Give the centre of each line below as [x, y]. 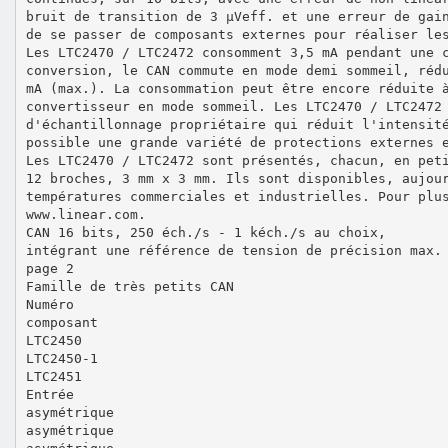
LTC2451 [53, 376]
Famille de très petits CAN [129, 286]
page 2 [49, 268]
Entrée [49, 394]
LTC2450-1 [61, 358]
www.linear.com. [85, 214]
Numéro [49, 304]
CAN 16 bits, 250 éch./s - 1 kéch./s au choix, [205, 232]
